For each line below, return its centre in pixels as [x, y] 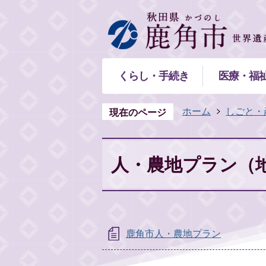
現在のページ [138, 112]
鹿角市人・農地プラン [173, 233]
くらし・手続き [153, 76]
